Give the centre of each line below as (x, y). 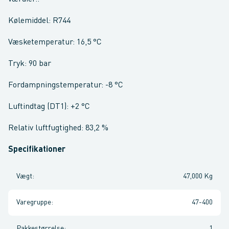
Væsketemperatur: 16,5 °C (55, 42)
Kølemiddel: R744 (39, 21)
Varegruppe (34, 202)
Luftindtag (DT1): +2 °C (49, 107)
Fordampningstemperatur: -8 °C (66, 85)
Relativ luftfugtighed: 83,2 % (58, 128)
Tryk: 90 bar (30, 64)
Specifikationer (37, 150)
